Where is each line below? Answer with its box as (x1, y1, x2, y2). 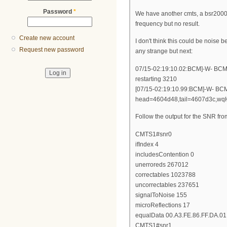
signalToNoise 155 (135, 191, 187, 199)
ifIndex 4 (135, 140, 159, 148)
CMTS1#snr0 (135, 130, 172, 138)
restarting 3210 (135, 75, 177, 83)
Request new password (19, 46, 85, 54)
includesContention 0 (135, 150, 194, 158)
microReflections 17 (135, 201, 190, 209)
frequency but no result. (135, 20, 200, 27)
